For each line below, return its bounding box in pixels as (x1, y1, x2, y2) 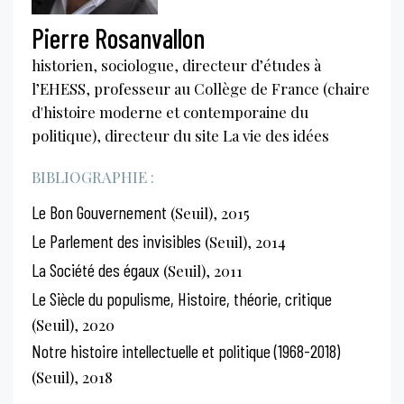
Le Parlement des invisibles (32, 229, 201, 252)
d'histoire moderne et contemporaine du (32, 101, 308, 122)
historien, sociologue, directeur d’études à (32, 54, 321, 75)
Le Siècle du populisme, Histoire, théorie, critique (32, 287, 332, 309)
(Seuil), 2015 (167, 202, 250, 223)
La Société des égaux (32, 258, 160, 280)
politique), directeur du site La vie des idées (32, 124, 329, 145)
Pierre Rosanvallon (32, 21, 205, 54)
